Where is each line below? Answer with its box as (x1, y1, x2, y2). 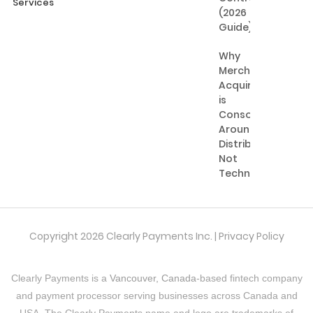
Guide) (219, 20, 253, 34)
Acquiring (219, 78, 268, 92)
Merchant (219, 63, 269, 78)
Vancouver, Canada (109, 272, 196, 284)
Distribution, (219, 136, 281, 151)
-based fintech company (196, 272, 303, 284)
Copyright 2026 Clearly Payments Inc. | (29, 229, 219, 244)
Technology (219, 166, 280, 180)
